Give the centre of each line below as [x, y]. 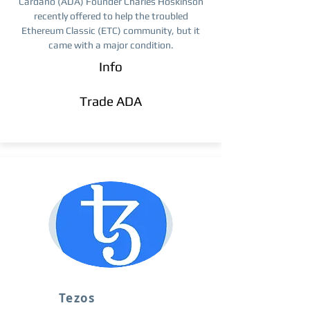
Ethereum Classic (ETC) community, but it [111, 30]
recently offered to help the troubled [111, 16]
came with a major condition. [111, 45]
